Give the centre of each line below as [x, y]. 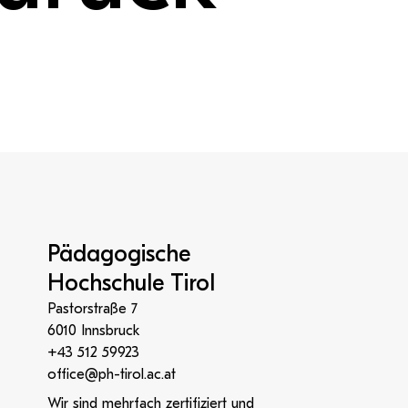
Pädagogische [119, 254]
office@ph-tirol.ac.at [112, 374]
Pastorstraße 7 [92, 309]
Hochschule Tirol [131, 283]
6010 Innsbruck [93, 331]
